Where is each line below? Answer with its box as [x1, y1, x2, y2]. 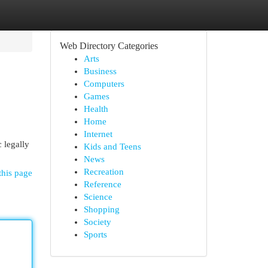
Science [83, 192, 112, 202]
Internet [83, 129, 112, 139]
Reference [83, 179, 121, 189]
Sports [83, 230, 107, 239]
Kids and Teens [83, 142, 141, 151]
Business [83, 66, 117, 76]
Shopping [83, 205, 120, 214]
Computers [83, 79, 124, 89]
